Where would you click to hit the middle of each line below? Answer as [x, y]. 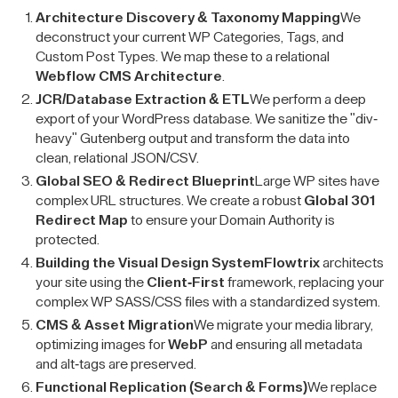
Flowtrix [292, 263]
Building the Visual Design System [150, 263]
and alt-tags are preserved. [116, 364]
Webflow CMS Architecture [129, 76]
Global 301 [339, 201]
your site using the [91, 283]
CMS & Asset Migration [115, 325]
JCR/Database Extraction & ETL [143, 99]
